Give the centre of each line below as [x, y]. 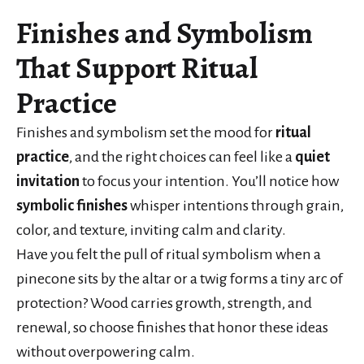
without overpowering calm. [106, 351]
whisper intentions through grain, [236, 205]
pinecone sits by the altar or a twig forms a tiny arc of [180, 278]
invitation [48, 181]
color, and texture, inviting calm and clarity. [151, 230]
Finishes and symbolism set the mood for [146, 132]
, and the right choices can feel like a [182, 156]
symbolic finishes [72, 205]
